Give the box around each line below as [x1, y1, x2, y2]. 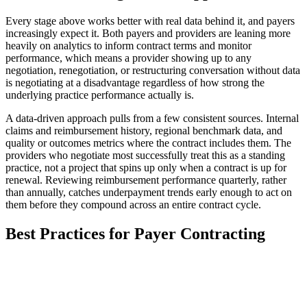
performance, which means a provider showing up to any [5, 52, 251, 64]
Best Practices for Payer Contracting [5, 225, 265, 243]
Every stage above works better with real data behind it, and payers [5, 15, 295, 27]
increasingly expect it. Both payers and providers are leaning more [5, 27, 291, 40]
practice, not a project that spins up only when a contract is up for [5, 162, 286, 174]
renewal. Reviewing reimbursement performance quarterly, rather [5, 174, 286, 186]
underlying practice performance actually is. [5, 89, 194, 101]
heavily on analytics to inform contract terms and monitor [5, 40, 251, 52]
